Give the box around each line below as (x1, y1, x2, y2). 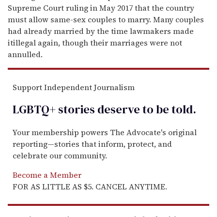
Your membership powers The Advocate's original (13, 127, 197, 138)
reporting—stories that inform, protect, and (13, 139, 172, 150)
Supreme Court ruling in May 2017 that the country (8, 2, 194, 13)
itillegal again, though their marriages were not (8, 37, 182, 48)
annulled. (8, 48, 43, 60)
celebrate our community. (13, 150, 107, 161)
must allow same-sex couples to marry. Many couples (8, 14, 204, 25)
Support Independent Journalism (13, 81, 135, 93)
